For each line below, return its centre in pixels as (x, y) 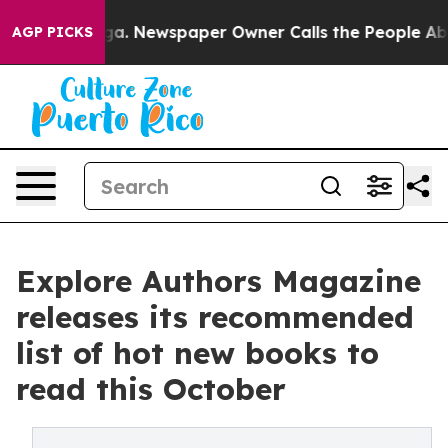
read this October (151, 389)
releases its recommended (215, 317)
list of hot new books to (197, 353)
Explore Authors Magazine (218, 281)
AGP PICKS (52, 32)
